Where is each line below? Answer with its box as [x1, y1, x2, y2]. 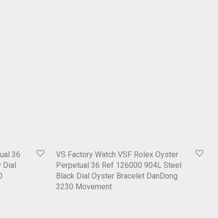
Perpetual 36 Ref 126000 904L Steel [56, 161, 182, 170]
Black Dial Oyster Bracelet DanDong [56, 171, 178, 181]
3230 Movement [56, 182, 112, 192]
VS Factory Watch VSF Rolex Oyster [56, 150, 178, 160]
